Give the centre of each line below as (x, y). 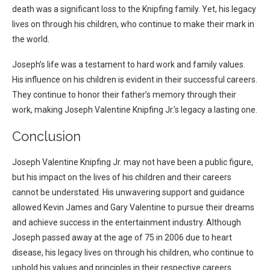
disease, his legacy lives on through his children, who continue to (133, 253)
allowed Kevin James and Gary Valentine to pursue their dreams (133, 208)
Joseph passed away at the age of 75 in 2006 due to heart (122, 238)
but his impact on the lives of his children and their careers (122, 177)
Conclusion (46, 137)
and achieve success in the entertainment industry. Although (127, 223)
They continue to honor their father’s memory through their (124, 95)
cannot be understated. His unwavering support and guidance (128, 193)
